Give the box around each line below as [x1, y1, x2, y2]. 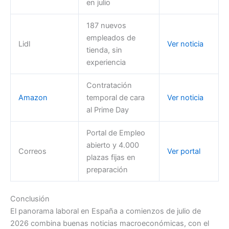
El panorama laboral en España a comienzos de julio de [10, 207, 201, 216]
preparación [86, 165, 128, 175]
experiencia [86, 58, 126, 67]
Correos [18, 147, 47, 156]
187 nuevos [86, 21, 126, 31]
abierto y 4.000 [86, 141, 139, 150]
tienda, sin [86, 45, 122, 55]
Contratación [86, 81, 132, 90]
